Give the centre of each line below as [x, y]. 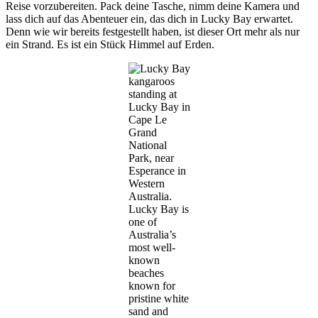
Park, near [151, 158]
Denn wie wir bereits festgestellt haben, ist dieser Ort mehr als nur [153, 31]
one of [142, 221]
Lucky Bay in [159, 106]
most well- [152, 247]
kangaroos [151, 81]
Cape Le [147, 119]
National [147, 145]
